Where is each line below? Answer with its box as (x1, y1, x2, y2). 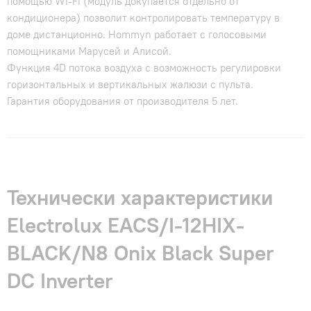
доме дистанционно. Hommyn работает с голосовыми (7, 28, 267, 42)
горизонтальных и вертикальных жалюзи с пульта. (7, 78, 253, 92)
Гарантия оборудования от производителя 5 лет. (7, 94, 238, 108)
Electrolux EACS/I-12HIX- (7, 212, 244, 239)
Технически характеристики (7, 184, 273, 211)
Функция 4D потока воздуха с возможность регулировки (7, 61, 281, 75)
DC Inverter (7, 267, 112, 294)
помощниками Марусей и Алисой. (7, 44, 171, 58)
